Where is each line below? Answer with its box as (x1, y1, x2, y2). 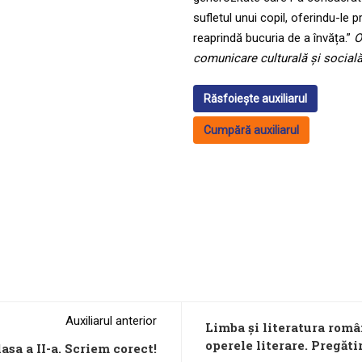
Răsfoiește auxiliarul (204, 92, 307, 105)
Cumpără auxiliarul (204, 124, 299, 137)
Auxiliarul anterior (65, 314, 157, 328)
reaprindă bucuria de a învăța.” (193, 31, 354, 45)
